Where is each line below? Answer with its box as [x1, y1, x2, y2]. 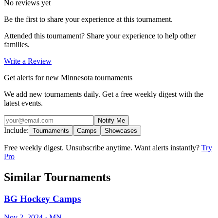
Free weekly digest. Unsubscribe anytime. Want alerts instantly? [4, 143, 201, 152]
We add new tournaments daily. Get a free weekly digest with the [4, 90, 203, 98]
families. [4, 40, 30, 49]
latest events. [4, 98, 43, 107]
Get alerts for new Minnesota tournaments [4, 73, 132, 82]
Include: [4, 126, 29, 134]
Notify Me [98, 116, 125, 124]
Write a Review [4, 56, 52, 65]
